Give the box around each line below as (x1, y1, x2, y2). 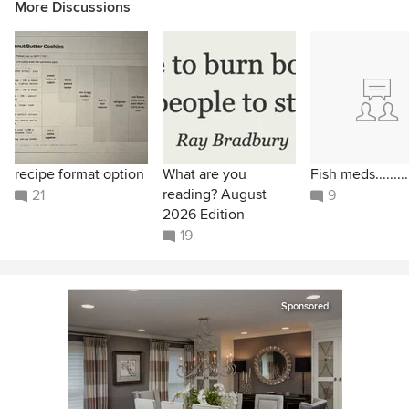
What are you (163, 165, 246, 184)
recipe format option (15, 165, 144, 184)
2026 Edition (163, 205, 245, 225)
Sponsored (281, 300, 329, 313)
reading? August (163, 185, 267, 204)
